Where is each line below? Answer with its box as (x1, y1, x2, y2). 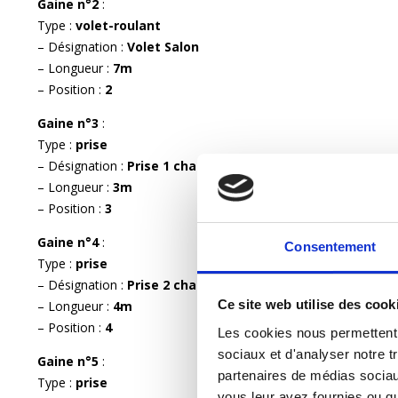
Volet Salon (127, 37, 199, 55)
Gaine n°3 (37, 114, 102, 131)
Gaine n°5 (37, 352, 102, 370)
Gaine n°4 (37, 233, 102, 251)
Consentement (284, 238, 377, 254)
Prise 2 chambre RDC (127, 275, 259, 293)
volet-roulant (76, 16, 161, 34)
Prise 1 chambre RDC (127, 156, 259, 174)
